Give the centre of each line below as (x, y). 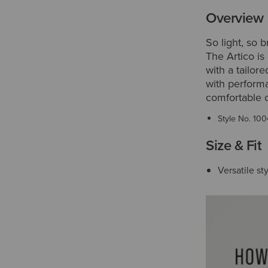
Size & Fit (234, 145)
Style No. (236, 118)
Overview (235, 18)
